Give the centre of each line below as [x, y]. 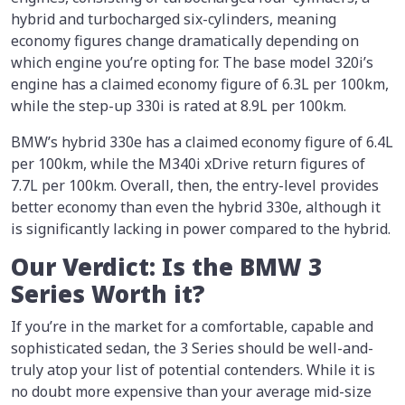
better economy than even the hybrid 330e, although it [196, 207]
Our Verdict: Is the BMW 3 [166, 268]
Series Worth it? [108, 295]
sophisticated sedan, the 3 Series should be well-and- [192, 348]
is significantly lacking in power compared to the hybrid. [201, 229]
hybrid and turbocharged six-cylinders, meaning [174, 19]
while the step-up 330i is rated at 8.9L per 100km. [179, 106]
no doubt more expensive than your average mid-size [191, 392]
